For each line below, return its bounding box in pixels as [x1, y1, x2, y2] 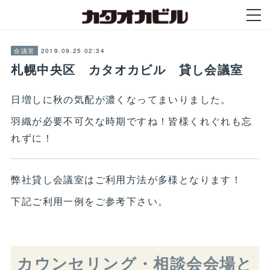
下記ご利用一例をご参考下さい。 [11, 194, 169, 208]
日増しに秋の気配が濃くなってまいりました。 [11, 92, 231, 106]
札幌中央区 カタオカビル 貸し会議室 [11, 60, 243, 78]
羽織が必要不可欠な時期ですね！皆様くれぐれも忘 [11, 114, 253, 128]
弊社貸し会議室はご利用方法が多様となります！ [11, 172, 242, 186]
